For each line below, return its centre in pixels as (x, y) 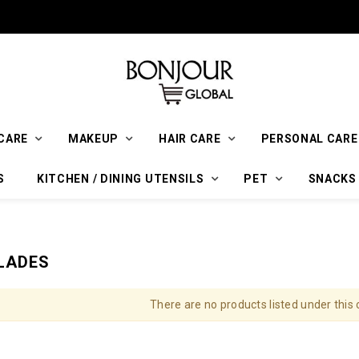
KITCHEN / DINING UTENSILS (120, 178)
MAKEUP (93, 138)
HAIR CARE (190, 138)
